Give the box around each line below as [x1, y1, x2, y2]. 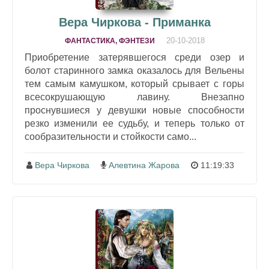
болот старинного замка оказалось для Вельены [25, 65, 244, 76]
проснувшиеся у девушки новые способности [25, 104, 244, 115]
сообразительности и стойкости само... [25, 131, 196, 142]
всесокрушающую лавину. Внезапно [25, 91, 244, 102]
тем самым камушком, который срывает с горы [25, 78, 244, 89]
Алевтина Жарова [108, 160, 180, 170]
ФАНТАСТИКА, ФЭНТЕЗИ [64, 36, 155, 45]
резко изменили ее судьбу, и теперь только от [25, 118, 244, 128]
